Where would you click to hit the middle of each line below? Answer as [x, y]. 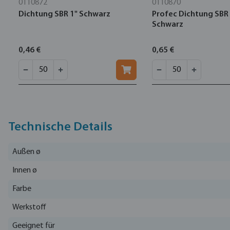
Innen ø [25, 170]
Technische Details [60, 127]
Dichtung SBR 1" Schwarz [64, 14]
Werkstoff [29, 208]
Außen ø [26, 152]
